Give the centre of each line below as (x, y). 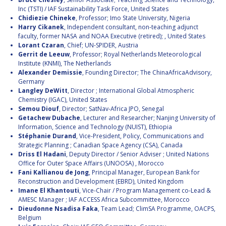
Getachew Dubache (49, 118)
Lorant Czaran (41, 45)
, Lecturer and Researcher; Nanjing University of (148, 118)
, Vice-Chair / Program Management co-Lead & (145, 191)
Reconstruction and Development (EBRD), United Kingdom (101, 182)
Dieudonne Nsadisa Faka (58, 209)
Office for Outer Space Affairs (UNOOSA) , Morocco (91, 163)
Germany (31, 82)
